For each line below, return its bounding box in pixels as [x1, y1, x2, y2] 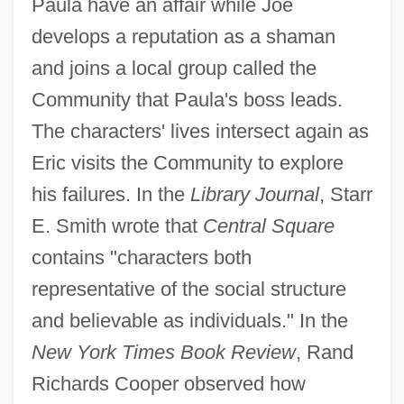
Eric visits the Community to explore [31, 151, 344, 174]
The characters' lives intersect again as [31, 119, 369, 142]
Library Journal [189, 182, 319, 206]
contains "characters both [31, 245, 252, 269]
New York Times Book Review [31, 340, 296, 363]
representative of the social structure [31, 277, 346, 300]
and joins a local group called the [31, 56, 317, 79]
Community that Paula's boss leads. [31, 87, 343, 111]
